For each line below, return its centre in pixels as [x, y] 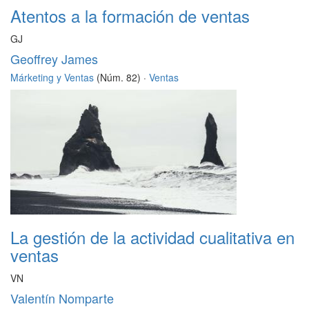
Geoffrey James [54, 59]
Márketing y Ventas [52, 78]
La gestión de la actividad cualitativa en [152, 237]
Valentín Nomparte [62, 298]
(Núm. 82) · [121, 78]
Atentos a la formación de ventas [130, 16]
